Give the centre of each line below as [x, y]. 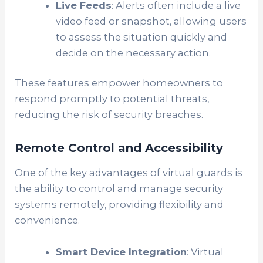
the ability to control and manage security [119, 189]
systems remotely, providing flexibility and [119, 205]
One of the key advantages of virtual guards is [129, 173]
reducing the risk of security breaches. [109, 115]
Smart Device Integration [121, 252]
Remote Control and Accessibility [119, 148]
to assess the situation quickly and [141, 37]
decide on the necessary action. [133, 53]
